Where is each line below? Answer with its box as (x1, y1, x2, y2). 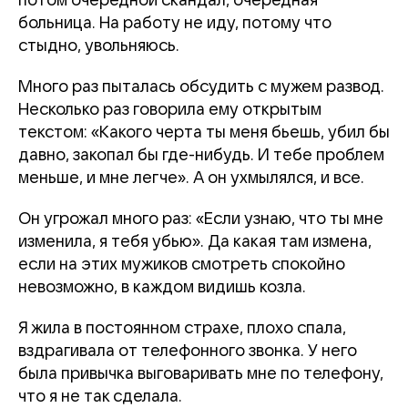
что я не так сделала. (18, 387, 182, 405)
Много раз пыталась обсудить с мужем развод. (18, 77, 384, 96)
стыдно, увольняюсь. (18, 36, 179, 55)
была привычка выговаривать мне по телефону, (18, 364, 383, 382)
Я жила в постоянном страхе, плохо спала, (18, 319, 346, 337)
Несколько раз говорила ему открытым (18, 100, 321, 118)
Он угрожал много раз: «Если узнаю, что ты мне (18, 209, 383, 228)
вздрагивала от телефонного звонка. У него (18, 342, 357, 360)
